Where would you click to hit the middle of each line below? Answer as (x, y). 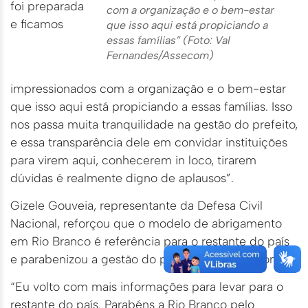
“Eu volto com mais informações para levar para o (147, 287)
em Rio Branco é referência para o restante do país (150, 241)
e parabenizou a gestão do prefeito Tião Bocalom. (147, 259)
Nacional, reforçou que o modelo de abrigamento (146, 223)
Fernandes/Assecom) (160, 55)
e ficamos (37, 23)
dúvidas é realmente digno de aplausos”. (122, 177)
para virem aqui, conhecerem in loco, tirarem (133, 159)
